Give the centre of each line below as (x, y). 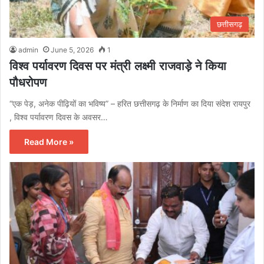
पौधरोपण (28, 83)
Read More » (49, 142)
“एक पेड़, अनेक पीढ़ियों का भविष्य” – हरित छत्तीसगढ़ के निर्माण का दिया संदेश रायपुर (130, 104)
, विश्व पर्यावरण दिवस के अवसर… (59, 117)
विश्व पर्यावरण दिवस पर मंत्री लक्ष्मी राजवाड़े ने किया (118, 66)
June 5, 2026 (72, 50)
